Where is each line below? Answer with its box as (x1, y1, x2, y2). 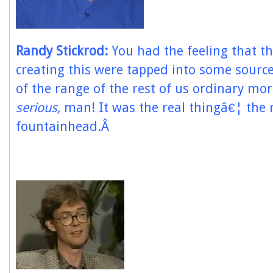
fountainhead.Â (16, 119, 109, 134)
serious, (16, 100, 60, 115)
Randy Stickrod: (16, 43, 112, 58)
